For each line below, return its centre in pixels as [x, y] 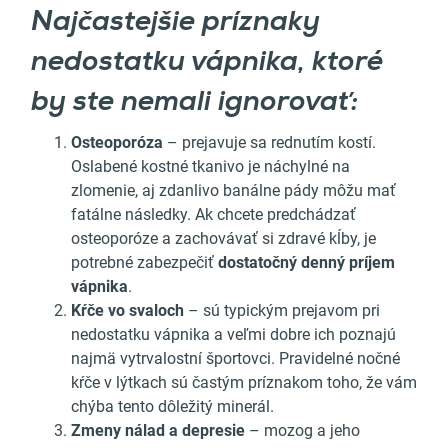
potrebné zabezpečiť [144, 263]
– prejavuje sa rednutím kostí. [269, 143]
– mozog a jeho [302, 431]
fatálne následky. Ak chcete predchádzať [213, 215]
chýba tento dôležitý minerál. [172, 407]
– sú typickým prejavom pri [282, 311]
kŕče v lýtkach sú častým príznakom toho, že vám [244, 383]
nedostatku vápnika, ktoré [207, 63]
